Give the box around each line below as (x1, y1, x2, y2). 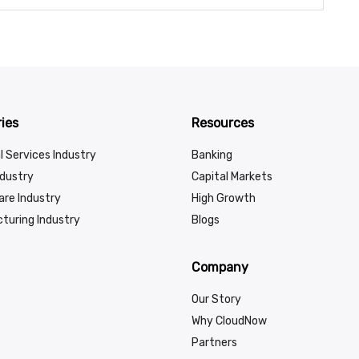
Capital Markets (192, 170, 272, 184)
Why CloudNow (192, 314, 267, 329)
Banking (192, 148, 232, 163)
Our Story (192, 292, 241, 307)
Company (192, 260, 248, 276)
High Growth (192, 192, 256, 206)
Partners (192, 336, 237, 350)
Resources (192, 115, 254, 131)
